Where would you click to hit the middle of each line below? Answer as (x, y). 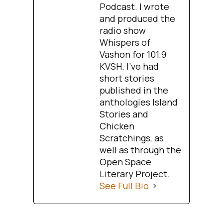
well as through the (141, 150)
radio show (123, 31)
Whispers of (125, 43)
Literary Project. (135, 174)
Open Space (126, 162)
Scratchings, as (132, 138)
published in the (134, 90)
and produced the (138, 19)
